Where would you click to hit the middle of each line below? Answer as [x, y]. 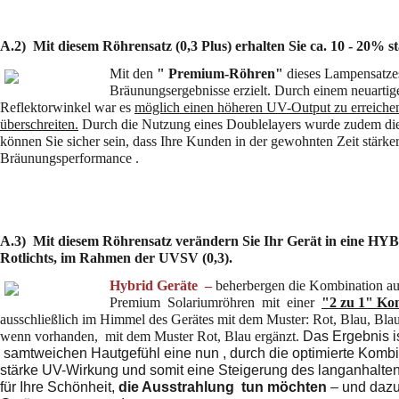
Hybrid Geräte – [161, 285]
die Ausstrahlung [176, 387]
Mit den [133, 73]
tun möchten [282, 387]
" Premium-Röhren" [220, 73]
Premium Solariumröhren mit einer [216, 302]
